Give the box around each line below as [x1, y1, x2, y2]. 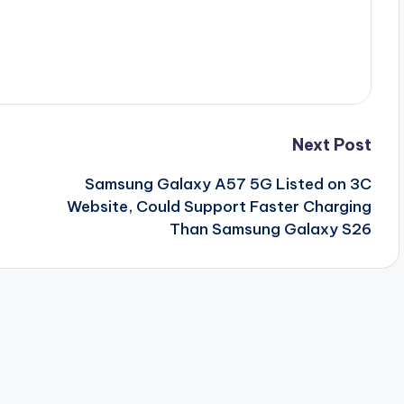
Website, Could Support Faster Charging [66, 197, 372, 216]
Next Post [291, 134, 372, 155]
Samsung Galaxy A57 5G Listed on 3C [84, 174, 372, 194]
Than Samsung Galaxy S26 [169, 219, 372, 239]
